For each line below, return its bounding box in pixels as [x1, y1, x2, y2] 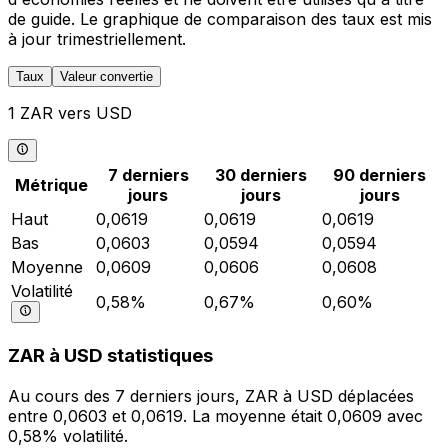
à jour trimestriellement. [8, 29, 186, 50]
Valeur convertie [60, 69, 153, 85]
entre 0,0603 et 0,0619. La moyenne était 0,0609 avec [8, 406, 423, 427]
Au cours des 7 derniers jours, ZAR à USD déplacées [8, 386, 414, 407]
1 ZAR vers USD [8, 103, 132, 124]
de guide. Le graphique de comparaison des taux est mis [8, 9, 432, 30]
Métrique [15, 174, 88, 195]
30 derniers [215, 164, 307, 185]
